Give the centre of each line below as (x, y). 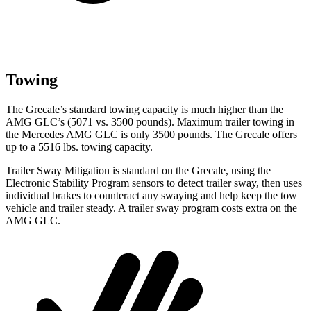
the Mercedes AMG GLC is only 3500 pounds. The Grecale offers (151, 134)
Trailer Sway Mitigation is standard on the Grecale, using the (138, 170)
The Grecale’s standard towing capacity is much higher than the (144, 109)
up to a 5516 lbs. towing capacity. (79, 146)
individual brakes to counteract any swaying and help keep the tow (151, 195)
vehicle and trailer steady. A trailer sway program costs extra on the (151, 208)
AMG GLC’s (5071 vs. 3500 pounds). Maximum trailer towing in (150, 121)
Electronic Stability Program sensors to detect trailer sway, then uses (154, 183)
